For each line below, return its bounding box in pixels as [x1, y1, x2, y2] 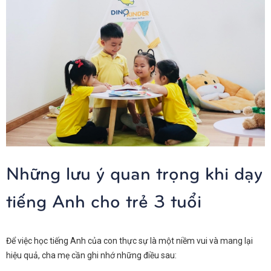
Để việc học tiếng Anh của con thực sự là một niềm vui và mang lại [6, 236, 253, 246]
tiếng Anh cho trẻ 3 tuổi [6, 189, 201, 212]
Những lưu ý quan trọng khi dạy [6, 161, 263, 184]
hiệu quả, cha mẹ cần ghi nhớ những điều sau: [6, 250, 177, 261]
